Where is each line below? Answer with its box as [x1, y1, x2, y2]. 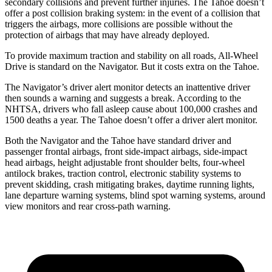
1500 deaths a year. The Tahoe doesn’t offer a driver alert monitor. [5, 114, 257, 125]
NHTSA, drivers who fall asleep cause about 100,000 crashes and [5, 103, 257, 114]
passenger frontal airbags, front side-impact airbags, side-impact [5, 146, 247, 157]
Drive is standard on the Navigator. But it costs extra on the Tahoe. [5, 61, 259, 72]
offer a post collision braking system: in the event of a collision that [5, 7, 260, 18]
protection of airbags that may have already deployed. [5, 29, 209, 40]
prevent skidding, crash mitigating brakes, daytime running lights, [5, 178, 254, 189]
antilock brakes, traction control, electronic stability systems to [5, 168, 241, 178]
